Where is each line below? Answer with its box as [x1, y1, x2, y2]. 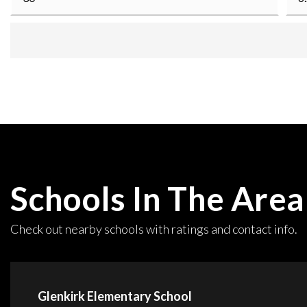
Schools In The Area [10, 179, 305, 218]
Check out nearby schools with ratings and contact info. [10, 221, 297, 236]
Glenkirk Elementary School [38, 288, 192, 304]
